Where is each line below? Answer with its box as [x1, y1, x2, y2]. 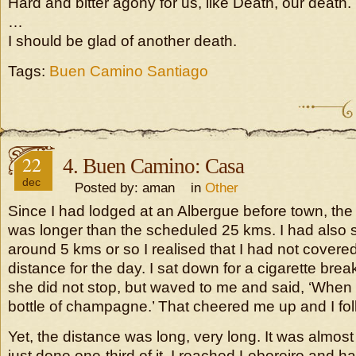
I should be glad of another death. [8, 33, 237, 49]
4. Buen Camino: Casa [63, 154, 244, 178]
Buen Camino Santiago [49, 63, 208, 79]
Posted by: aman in [63, 180, 205, 195]
